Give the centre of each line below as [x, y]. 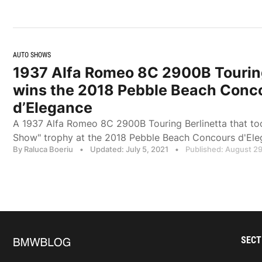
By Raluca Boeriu [43, 149]
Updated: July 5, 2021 [130, 149]
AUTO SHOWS [32, 55]
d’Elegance [53, 107]
